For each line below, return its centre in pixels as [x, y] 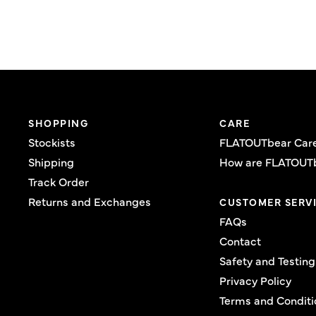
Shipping [51, 162]
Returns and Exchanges [90, 201]
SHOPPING [58, 123]
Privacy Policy [256, 280]
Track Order [59, 181]
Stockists [52, 142]
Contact [241, 241]
